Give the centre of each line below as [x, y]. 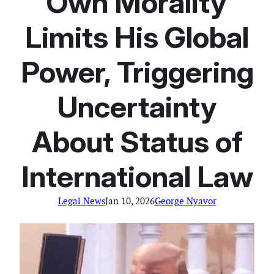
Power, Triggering [137, 72]
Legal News [81, 201]
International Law [137, 176]
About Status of [137, 141]
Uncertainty [137, 106]
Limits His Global [137, 37]
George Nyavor [185, 201]
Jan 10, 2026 [130, 201]
